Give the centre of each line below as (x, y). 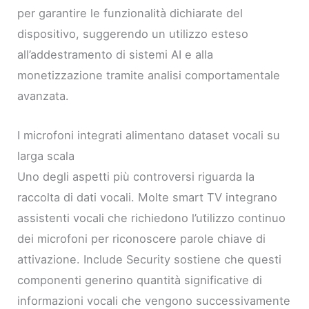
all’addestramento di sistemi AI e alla (116, 55)
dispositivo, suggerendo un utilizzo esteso (133, 34)
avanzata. (43, 96)
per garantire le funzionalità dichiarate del (130, 13)
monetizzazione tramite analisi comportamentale (149, 76)
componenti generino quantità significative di (140, 280)
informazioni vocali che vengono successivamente (154, 300)
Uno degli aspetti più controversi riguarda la (136, 176)
